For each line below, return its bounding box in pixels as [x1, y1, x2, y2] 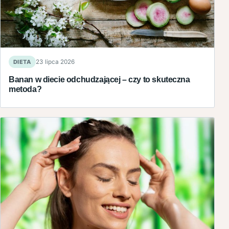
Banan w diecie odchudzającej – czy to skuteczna [9, 75, 190, 84]
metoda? [9, 84, 42, 94]
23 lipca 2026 [35, 58, 75, 66]
